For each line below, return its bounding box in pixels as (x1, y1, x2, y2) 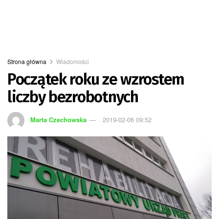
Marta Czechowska (30, 114, 87, 124)
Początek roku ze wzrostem (7, 70, 184, 88)
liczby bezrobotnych (7, 88, 138, 106)
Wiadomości (56, 57, 89, 66)
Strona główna (7, 57, 46, 66)
